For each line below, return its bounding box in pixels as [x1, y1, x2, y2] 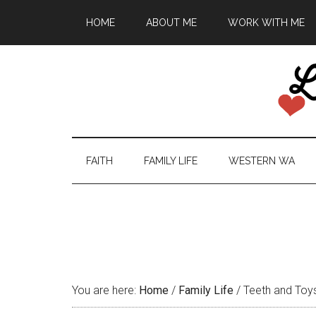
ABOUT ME [146, 17, 197, 28]
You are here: [72, 284, 139, 297]
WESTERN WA [229, 155, 295, 166]
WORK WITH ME [228, 17, 305, 28]
